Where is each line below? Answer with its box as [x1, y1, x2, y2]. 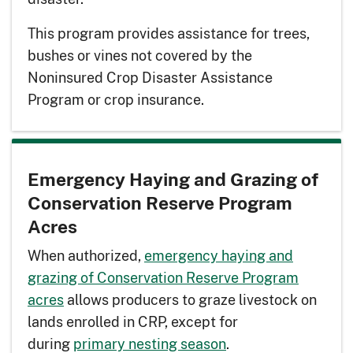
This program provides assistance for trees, [28, 23, 310, 44]
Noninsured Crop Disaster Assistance [28, 67, 273, 88]
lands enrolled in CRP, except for [28, 311, 238, 333]
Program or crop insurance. [28, 89, 204, 110]
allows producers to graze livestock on [64, 289, 317, 310]
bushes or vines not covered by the [28, 45, 252, 66]
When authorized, [28, 245, 144, 266]
